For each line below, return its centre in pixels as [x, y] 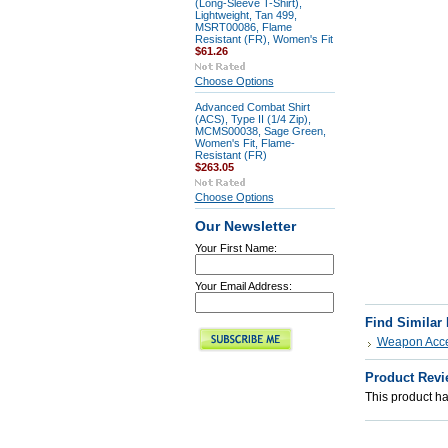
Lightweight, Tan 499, [245, 15]
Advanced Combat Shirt [252, 107]
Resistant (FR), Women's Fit [263, 39]
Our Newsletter [245, 226]
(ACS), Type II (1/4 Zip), [252, 119]
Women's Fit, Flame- [244, 143]
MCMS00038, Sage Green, [260, 131]
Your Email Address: [243, 286]
